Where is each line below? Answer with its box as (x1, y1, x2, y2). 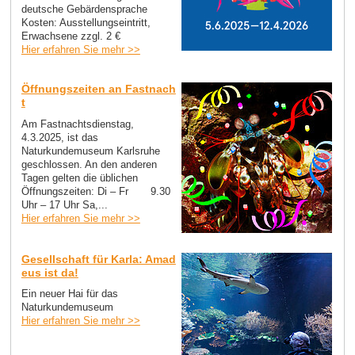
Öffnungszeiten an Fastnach (21, 82, 176, 95)
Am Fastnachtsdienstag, (21, 117, 134, 130)
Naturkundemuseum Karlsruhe (21, 144, 160, 157)
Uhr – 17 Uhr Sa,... (21, 198, 108, 211)
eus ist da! (21, 265, 78, 279)
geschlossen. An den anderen (21, 158, 157, 170)
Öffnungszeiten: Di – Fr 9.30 (21, 185, 170, 197)
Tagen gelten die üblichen (21, 171, 138, 184)
